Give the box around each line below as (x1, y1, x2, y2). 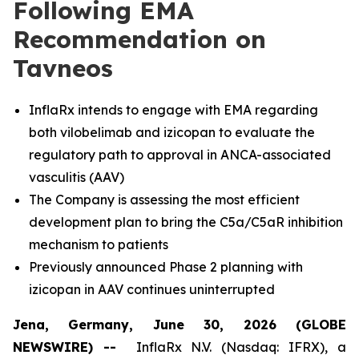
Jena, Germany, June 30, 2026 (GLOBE (13, 317, 346, 333)
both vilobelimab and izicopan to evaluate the (29, 124, 315, 140)
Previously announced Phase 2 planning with (29, 259, 303, 275)
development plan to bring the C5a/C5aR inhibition (29, 214, 343, 230)
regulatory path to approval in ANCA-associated (29, 147, 331, 163)
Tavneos (13, 53, 113, 83)
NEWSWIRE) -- (13, 339, 127, 355)
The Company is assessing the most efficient (29, 192, 300, 208)
